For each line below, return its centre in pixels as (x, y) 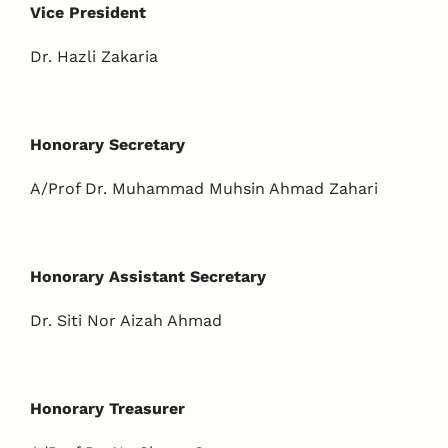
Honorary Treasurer (107, 408)
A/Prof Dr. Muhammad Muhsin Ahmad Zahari (203, 188)
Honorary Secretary (107, 144)
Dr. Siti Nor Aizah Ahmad (125, 320)
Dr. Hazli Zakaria (93, 56)
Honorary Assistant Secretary (147, 276)
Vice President (87, 12)
